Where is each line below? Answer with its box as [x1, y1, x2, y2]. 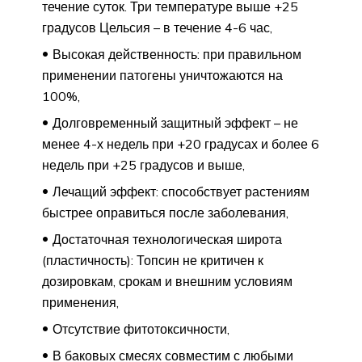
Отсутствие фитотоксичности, [53, 320, 229, 337]
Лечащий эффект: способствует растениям [53, 183, 309, 200]
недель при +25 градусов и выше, [42, 156, 245, 173]
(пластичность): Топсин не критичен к [42, 251, 263, 268]
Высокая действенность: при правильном [53, 45, 301, 62]
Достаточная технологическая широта [53, 230, 282, 247]
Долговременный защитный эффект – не [53, 114, 298, 131]
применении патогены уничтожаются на [42, 66, 283, 83]
